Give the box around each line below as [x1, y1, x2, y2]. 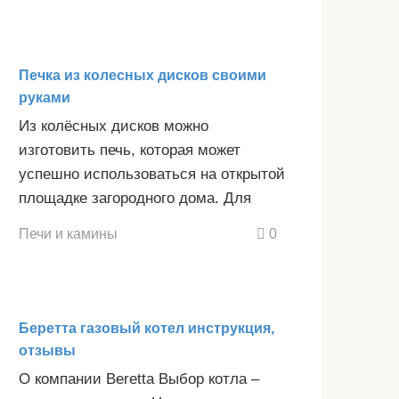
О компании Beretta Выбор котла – [19, 370, 259, 388]
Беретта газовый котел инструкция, [19, 321, 274, 337]
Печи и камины [19, 225, 118, 242]
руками [19, 89, 70, 105]
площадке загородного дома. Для [19, 189, 251, 207]
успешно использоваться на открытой [19, 165, 285, 183]
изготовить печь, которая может [19, 141, 240, 159]
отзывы [19, 343, 76, 359]
